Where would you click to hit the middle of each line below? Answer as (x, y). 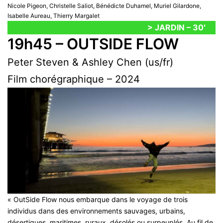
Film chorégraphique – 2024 (74, 79)
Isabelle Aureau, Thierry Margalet (54, 16)
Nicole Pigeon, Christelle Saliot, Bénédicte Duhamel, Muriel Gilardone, (104, 6)
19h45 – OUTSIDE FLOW (93, 44)
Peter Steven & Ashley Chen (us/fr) (90, 62)
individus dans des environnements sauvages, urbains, (96, 211)
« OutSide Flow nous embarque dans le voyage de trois (98, 200)
